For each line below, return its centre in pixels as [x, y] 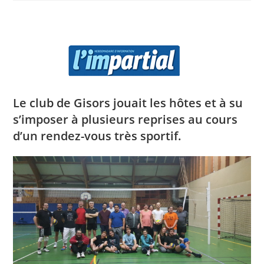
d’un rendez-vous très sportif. [98, 136]
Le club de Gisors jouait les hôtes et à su [128, 103]
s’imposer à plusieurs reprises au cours [126, 119]
